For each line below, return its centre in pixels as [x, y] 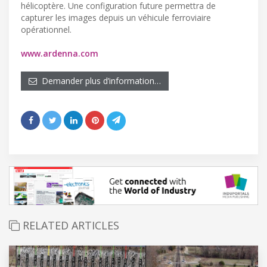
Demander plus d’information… [99, 80]
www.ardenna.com [60, 53]
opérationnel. [46, 29]
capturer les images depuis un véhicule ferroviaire [116, 17]
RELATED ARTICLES [69, 225]
